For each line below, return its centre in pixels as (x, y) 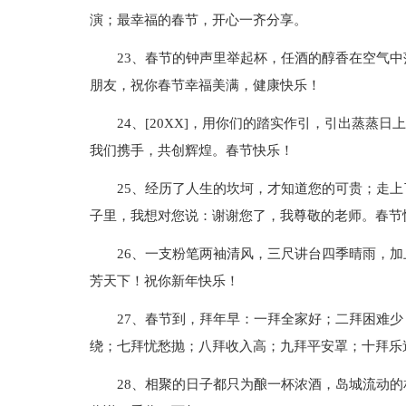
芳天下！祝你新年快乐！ (164, 281)
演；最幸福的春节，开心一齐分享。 (198, 20)
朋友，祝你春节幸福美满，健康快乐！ (205, 85)
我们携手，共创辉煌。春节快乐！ (191, 150)
